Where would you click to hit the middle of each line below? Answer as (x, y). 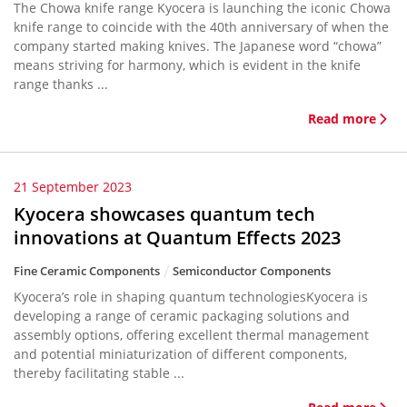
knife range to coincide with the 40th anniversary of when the (201, 27)
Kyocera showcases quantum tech (164, 214)
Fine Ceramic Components (87, 271)
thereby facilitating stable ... (99, 373)
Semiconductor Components (252, 271)
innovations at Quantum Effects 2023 (177, 238)
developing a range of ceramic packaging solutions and (182, 316)
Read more (342, 119)
